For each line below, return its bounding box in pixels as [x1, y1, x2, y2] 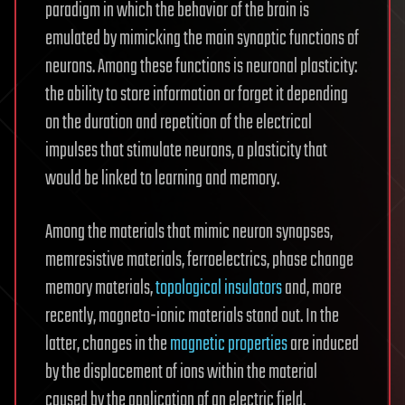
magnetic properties [170, 329, 287, 361]
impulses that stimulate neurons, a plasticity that [45, 136, 327, 167]
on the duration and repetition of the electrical [45, 108, 312, 139]
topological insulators [155, 273, 282, 305]
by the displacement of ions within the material [45, 357, 317, 389]
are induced [287, 329, 359, 361]
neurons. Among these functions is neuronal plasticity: [45, 52, 357, 83]
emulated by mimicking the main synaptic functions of [45, 24, 359, 55]
